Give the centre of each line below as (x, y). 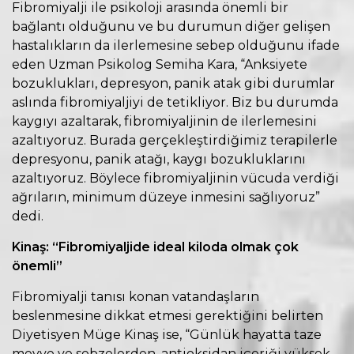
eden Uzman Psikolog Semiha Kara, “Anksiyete (160, 64)
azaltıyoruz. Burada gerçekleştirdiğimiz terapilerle (175, 140)
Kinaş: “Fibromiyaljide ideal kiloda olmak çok (155, 247)
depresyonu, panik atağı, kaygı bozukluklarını (159, 159)
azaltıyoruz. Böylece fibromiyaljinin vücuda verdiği (175, 178)
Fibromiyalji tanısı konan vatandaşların (136, 296)
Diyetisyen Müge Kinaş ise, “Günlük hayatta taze (167, 334)
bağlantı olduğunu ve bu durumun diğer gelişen (171, 26)
